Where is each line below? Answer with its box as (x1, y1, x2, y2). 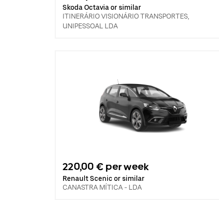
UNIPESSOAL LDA (63, 22, 118, 30)
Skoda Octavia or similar (63, 3, 141, 11)
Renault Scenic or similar (63, 175, 145, 182)
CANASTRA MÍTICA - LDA (63, 183, 142, 191)
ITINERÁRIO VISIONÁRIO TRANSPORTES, (63, 12, 189, 20)
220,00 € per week (63, 161, 149, 173)
